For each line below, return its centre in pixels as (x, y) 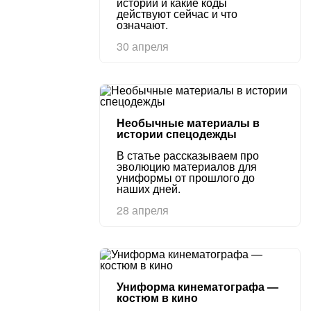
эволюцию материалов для (187, 166)
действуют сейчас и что (177, 14)
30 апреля (143, 46)
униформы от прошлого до (186, 177)
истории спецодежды (177, 134)
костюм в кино (157, 297)
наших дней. (149, 188)
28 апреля (143, 210)
